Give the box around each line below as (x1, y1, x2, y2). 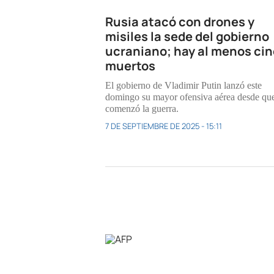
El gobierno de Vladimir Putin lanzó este (105, 80, 262, 91)
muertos (105, 57, 155, 74)
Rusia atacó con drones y (105, 13, 254, 30)
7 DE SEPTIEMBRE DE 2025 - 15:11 (105, 120, 222, 131)
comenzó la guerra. (105, 103, 179, 114)
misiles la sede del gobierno (105, 28, 269, 45)
